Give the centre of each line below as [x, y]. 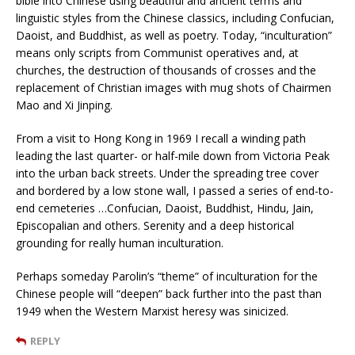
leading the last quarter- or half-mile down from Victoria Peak [173, 155]
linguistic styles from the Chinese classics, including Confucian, [175, 17]
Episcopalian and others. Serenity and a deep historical [155, 225]
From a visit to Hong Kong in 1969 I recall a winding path [161, 138]
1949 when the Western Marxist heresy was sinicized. [152, 311]
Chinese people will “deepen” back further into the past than [169, 293]
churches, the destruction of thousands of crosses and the [166, 70]
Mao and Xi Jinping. [64, 105]
